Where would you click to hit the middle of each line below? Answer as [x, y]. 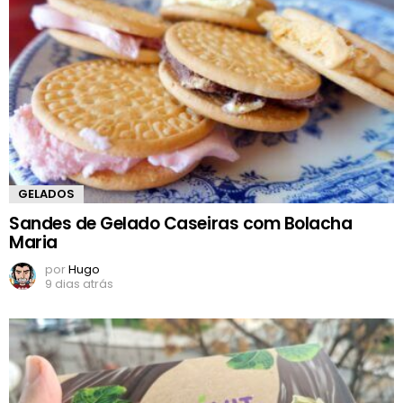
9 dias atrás [79, 284]
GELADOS [46, 194]
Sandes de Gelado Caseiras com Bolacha [181, 224]
